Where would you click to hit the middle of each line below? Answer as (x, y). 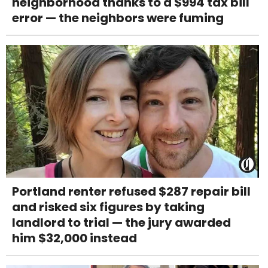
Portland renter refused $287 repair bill (131, 192)
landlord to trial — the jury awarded (121, 223)
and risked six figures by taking (108, 207)
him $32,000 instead (74, 238)
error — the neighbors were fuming (118, 18)
